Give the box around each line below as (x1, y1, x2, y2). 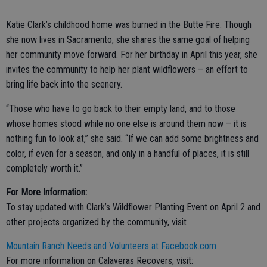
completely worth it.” (6, 163, 83, 175)
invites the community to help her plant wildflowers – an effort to (6, 64, 248, 76)
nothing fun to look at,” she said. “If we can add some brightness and (6, 133, 259, 145)
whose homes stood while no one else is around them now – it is (6, 118, 247, 130)
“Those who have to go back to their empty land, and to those (6, 103, 235, 115)
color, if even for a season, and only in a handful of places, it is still (6, 148, 249, 160)
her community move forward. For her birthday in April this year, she (6, 49, 257, 61)
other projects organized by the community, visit (6, 216, 187, 228)
